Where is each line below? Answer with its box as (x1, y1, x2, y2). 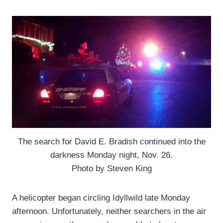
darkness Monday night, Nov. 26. (50, 150, 173, 160)
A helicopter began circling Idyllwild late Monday (12, 193, 190, 203)
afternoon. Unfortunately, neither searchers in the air (12, 206, 206, 216)
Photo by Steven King (71, 163, 152, 173)
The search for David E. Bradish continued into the (17, 136, 206, 146)
